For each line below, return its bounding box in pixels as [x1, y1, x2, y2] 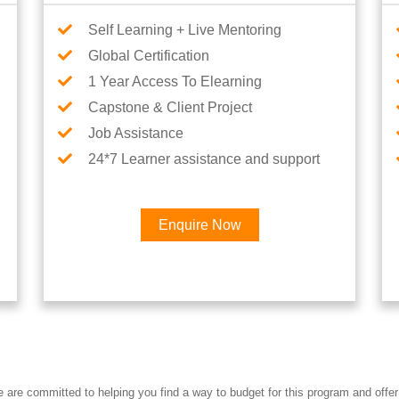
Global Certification [88, 48, 209, 63]
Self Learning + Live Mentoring [88, 22, 281, 37]
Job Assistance [88, 126, 183, 141]
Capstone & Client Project [88, 100, 252, 115]
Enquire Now [158, 217, 241, 232]
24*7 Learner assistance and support [88, 151, 320, 167]
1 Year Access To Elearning [88, 74, 262, 89]
